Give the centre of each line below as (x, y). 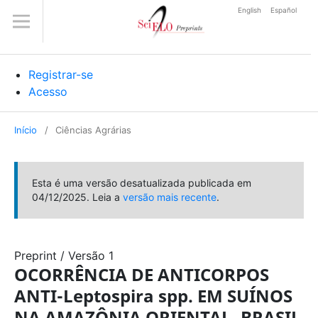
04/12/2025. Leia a (77, 197)
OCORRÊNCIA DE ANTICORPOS (142, 274)
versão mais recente (170, 197)
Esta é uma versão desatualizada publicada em (142, 183)
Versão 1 (91, 256)
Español (284, 10)
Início (26, 130)
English (251, 10)
